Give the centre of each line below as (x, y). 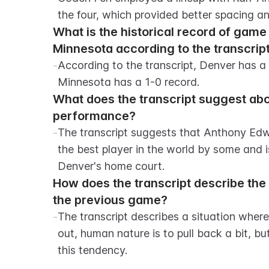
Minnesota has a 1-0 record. (128, 82)
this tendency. (92, 250)
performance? (94, 116)
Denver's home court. (111, 166)
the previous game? (110, 200)
